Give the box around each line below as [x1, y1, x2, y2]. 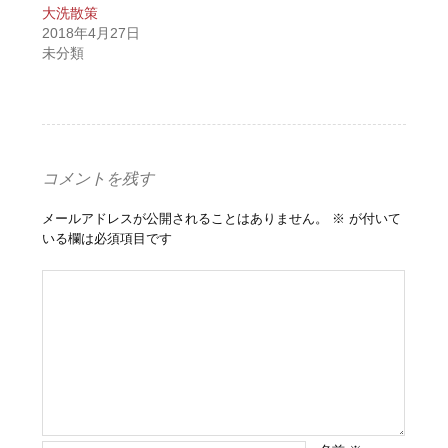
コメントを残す [42, 166, 155, 188]
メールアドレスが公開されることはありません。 [42, 210, 329, 226]
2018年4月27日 [42, 24, 141, 41]
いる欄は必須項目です [42, 230, 173, 246]
